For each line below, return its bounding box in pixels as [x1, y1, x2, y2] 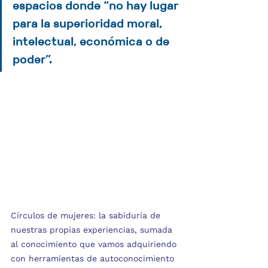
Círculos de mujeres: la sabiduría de [11, 210, 163, 220]
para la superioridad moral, [13, 16, 165, 31]
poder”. [13, 52, 52, 67]
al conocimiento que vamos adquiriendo [11, 239, 179, 249]
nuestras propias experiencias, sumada [11, 224, 175, 234]
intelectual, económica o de [13, 34, 172, 49]
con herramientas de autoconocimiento [11, 253, 177, 263]
